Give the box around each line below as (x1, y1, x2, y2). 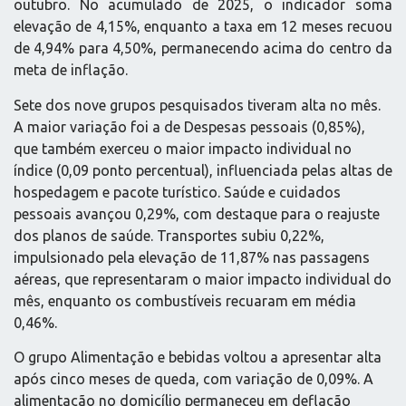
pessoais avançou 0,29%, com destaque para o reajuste (14, 205, 380, 222)
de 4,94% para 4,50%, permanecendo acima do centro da (14, 40, 392, 57)
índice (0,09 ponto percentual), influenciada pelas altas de (14, 161, 392, 179)
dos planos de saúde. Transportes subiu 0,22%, (14, 227, 324, 244)
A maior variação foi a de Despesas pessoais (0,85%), (14, 118, 365, 135)
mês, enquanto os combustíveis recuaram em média (14, 292, 356, 309)
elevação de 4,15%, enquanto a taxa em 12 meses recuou (14, 18, 392, 35)
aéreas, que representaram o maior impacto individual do (14, 270, 391, 287)
